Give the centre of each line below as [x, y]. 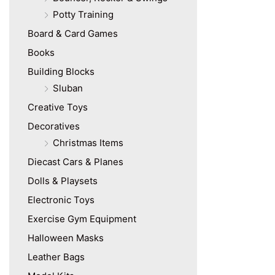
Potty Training [83, 15]
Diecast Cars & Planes [76, 162]
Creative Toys [58, 107]
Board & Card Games [73, 34]
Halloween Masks [66, 238]
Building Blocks [61, 72]
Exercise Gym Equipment [82, 219]
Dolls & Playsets [63, 181]
